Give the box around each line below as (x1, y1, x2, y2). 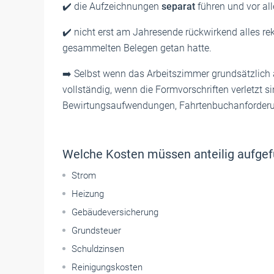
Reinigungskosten (72, 261, 143, 273)
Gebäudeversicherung (72, 206, 158, 218)
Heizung (72, 188, 104, 199)
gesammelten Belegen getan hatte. (62, 42, 212, 54)
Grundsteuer (72, 224, 121, 236)
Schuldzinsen (72, 243, 124, 254)
